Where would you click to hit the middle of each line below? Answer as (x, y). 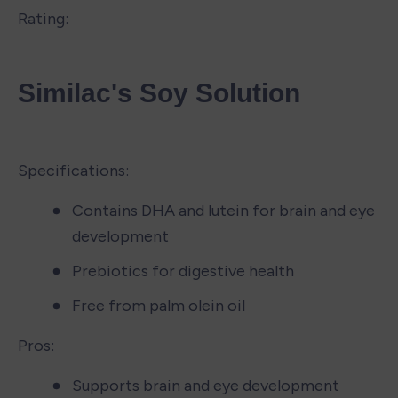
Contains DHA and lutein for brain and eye (223, 210)
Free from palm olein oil (159, 305)
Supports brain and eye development (206, 385)
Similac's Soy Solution (159, 92)
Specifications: (73, 170)
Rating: (43, 18)
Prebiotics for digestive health (183, 271)
